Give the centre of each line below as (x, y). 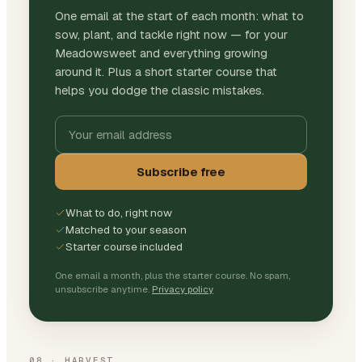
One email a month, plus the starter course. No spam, (173, 275)
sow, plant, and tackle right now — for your (171, 34)
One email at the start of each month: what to (179, 16)
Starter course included (124, 246)
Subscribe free (181, 172)
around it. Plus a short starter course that (166, 72)
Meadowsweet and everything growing (161, 53)
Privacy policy (183, 289)
